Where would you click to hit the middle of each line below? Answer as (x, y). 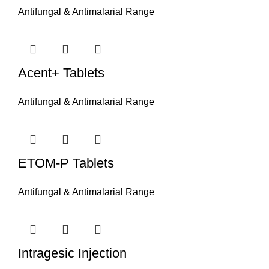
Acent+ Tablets (61, 73)
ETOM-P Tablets (66, 163)
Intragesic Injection (72, 253)
